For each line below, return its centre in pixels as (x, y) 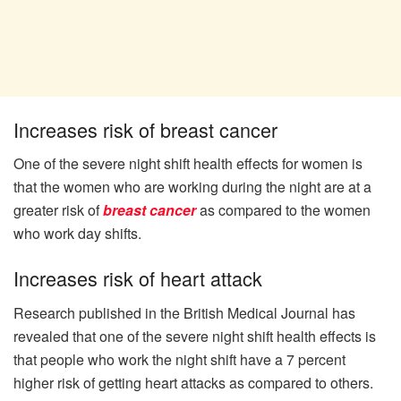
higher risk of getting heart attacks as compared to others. (193, 382)
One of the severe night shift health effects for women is (188, 164)
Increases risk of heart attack (138, 277)
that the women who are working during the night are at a (192, 187)
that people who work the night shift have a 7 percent (179, 359)
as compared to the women (283, 210)
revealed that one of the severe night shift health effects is (195, 336)
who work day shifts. (77, 234)
